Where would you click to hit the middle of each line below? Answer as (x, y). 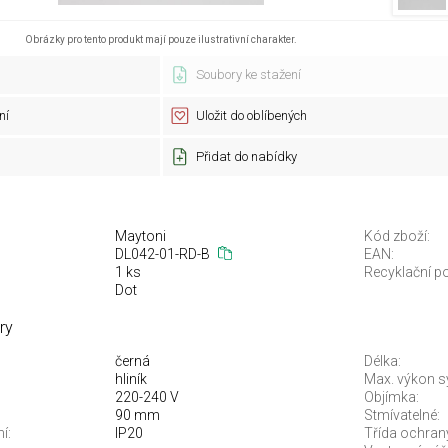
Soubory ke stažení (248, 74)
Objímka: (391, 397)
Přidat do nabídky (246, 156)
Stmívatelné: (402, 415)
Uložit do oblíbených (251, 115)
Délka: (382, 361)
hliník (130, 379)
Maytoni (140, 236)
